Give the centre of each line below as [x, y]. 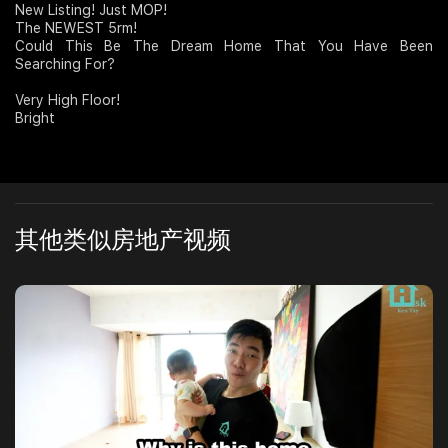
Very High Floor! [67, 100]
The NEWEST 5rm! [76, 28]
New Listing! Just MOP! [91, 10]
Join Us [47, 34]
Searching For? [65, 64]
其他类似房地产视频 [123, 240]
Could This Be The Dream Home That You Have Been [224, 46]
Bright [35, 118]
